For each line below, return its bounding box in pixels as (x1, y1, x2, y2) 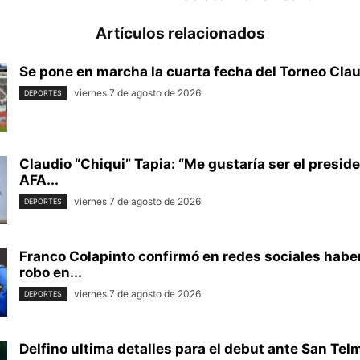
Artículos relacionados (95, 23, 265, 43)
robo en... (19, 264, 82, 280)
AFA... (19, 171, 59, 188)
